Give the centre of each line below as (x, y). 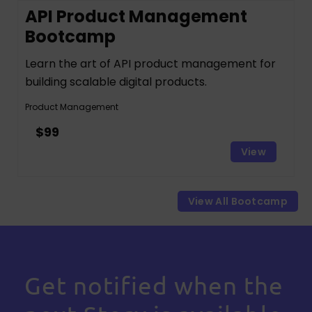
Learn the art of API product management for (150, 64)
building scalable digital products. (116, 82)
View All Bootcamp (237, 201)
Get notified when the (154, 285)
